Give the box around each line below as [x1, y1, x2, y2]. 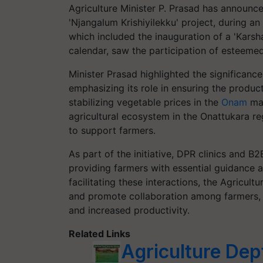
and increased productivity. [69, 204, 190, 216]
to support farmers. [69, 124, 156, 136]
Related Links [69, 227, 130, 240]
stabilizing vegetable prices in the [69, 96, 221, 108]
